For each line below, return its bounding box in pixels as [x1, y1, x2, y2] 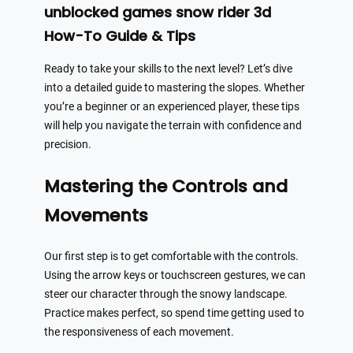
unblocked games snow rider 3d [44, 2, 271, 22]
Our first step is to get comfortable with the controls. [44, 249, 299, 263]
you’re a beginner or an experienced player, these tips [44, 99, 299, 113]
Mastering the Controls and [44, 173, 288, 199]
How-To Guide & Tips [44, 25, 195, 46]
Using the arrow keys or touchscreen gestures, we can [44, 268, 306, 282]
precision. [44, 137, 91, 151]
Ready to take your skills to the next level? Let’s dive [44, 61, 292, 76]
